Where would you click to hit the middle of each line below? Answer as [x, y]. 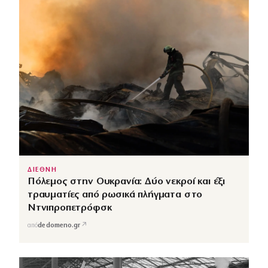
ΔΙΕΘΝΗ [42, 170]
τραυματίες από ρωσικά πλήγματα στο [115, 195]
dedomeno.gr [59, 226]
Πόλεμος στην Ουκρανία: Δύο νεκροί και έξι [127, 182]
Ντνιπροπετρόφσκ [70, 208]
